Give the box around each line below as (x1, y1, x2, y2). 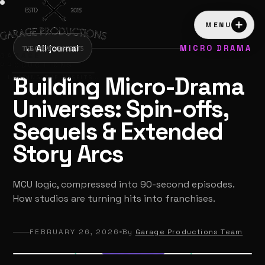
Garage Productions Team (135, 227, 243, 237)
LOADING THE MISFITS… (8, 73, 99, 81)
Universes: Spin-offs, (13, 94, 228, 124)
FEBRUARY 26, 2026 (30, 227, 120, 237)
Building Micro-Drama (13, 72, 244, 102)
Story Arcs (13, 139, 124, 169)
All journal (36, 42, 79, 54)
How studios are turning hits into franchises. (13, 192, 216, 205)
